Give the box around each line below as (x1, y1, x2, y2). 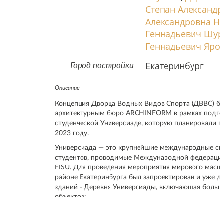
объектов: (55, 193, 86, 200)
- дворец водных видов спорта (55, 208, 154, 215)
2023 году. (55, 130, 89, 137)
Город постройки (70, 61, 134, 70)
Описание (55, 85, 80, 91)
